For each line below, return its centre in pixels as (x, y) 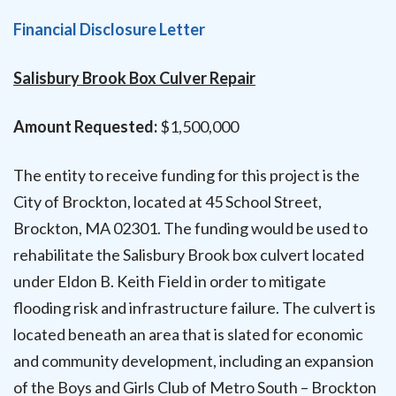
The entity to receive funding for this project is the (187, 175)
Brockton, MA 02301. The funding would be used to (190, 228)
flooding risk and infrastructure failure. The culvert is (194, 308)
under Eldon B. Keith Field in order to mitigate (170, 282)
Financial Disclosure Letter (109, 29)
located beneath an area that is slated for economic (188, 335)
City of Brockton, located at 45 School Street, (168, 202)
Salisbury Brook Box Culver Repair (134, 78)
